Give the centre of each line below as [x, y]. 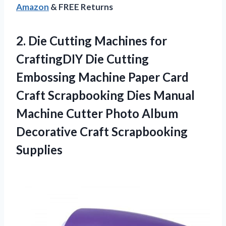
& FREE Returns [81, 7]
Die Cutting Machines [88, 40]
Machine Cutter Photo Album [97, 113]
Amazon [33, 7]
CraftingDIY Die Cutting [82, 59]
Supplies [39, 149]
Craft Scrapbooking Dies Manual [105, 95]
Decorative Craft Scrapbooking [102, 131]
